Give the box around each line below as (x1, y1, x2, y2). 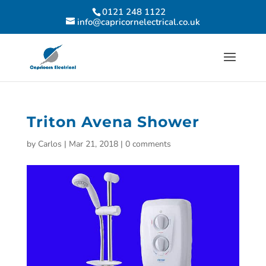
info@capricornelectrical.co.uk (77, 16, 200, 28)
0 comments (125, 138, 171, 150)
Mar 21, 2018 (68, 138, 118, 150)
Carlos (37, 138, 62, 150)
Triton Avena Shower (26, 113, 199, 131)
